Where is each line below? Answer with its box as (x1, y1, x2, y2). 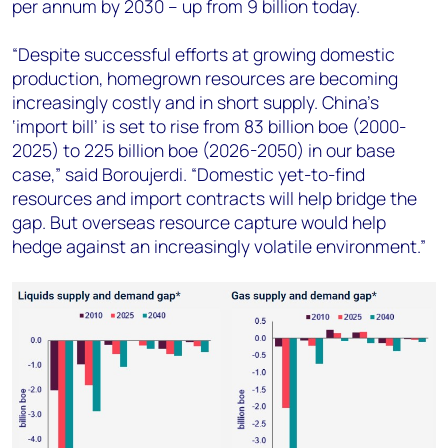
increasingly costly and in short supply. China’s (12, 89, 379, 114)
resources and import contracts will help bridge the (12, 185, 417, 210)
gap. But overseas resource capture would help (12, 209, 386, 234)
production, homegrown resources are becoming (12, 65, 398, 90)
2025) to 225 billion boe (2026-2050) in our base (12, 137, 395, 162)
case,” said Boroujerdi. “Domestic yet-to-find (12, 161, 365, 186)
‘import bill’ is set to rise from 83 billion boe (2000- (12, 113, 406, 138)
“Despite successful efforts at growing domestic (12, 41, 395, 66)
